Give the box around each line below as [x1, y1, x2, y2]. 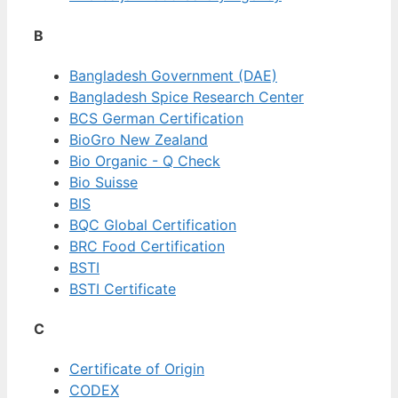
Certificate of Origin [69, 360, 204, 378]
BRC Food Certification [69, 236, 225, 255]
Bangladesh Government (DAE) [69, 66, 277, 84]
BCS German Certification [69, 108, 243, 127]
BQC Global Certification [69, 215, 236, 234]
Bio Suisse [69, 172, 138, 191]
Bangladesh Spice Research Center [69, 87, 304, 106]
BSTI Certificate [69, 279, 176, 298]
